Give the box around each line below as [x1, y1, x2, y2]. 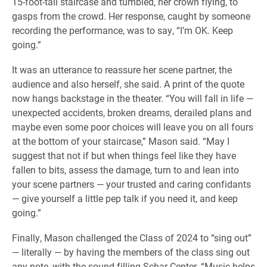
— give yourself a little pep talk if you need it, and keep [12, 191, 238, 204]
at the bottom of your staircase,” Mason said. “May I [12, 134, 229, 147]
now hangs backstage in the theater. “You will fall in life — [12, 91, 253, 104]
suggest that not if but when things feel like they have [12, 148, 236, 162]
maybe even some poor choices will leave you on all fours [12, 120, 253, 133]
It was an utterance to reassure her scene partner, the [12, 63, 232, 76]
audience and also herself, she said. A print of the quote [12, 77, 244, 90]
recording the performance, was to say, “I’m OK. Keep [12, 23, 233, 36]
